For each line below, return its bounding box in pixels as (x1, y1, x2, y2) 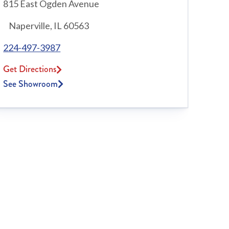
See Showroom (3, 77, 58, 91)
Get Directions (3, 62, 57, 76)
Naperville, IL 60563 (3, 20, 89, 32)
